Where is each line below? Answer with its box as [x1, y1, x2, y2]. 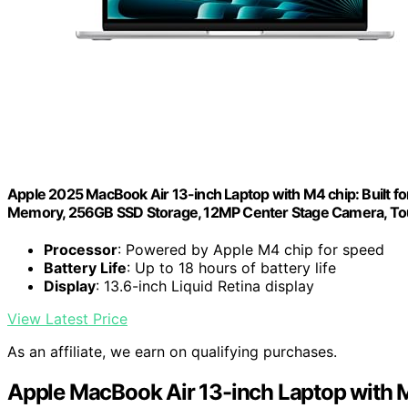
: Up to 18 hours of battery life [127, 259, 336, 278]
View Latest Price [7, 310, 127, 329]
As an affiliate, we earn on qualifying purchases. [7, 342, 337, 362]
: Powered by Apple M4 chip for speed [117, 240, 384, 260]
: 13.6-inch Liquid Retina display [96, 277, 314, 296]
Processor [44, 240, 117, 260]
